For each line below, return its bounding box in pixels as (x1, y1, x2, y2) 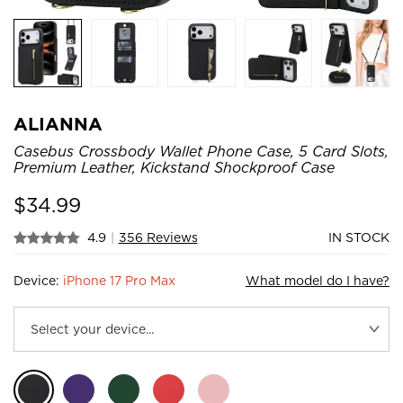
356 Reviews (118, 229, 198, 245)
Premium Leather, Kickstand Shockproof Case (13, 158, 335, 176)
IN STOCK (328, 229, 390, 245)
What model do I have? (246, 273, 390, 288)
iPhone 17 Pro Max (63, 273, 175, 288)
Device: (13, 273, 63, 288)
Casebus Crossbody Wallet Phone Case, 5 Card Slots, (13, 142, 389, 160)
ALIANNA (13, 112, 103, 135)
